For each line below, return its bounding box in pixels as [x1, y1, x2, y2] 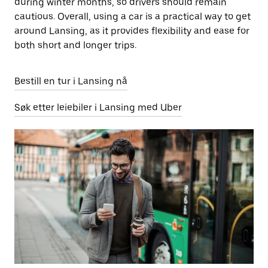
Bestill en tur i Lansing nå [14, 75, 127, 87]
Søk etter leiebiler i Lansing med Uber [14, 102, 182, 113]
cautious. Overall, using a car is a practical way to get [14, 11, 251, 22]
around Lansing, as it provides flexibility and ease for [14, 25, 249, 36]
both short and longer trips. [14, 39, 136, 51]
